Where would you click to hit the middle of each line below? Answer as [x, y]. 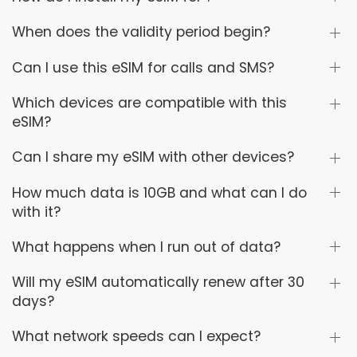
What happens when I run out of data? [146, 247]
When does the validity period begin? [141, 32]
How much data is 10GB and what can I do [159, 192]
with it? [36, 212]
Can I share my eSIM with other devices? [153, 157]
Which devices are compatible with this [149, 103]
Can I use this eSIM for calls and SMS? [143, 67]
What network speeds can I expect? [136, 337]
